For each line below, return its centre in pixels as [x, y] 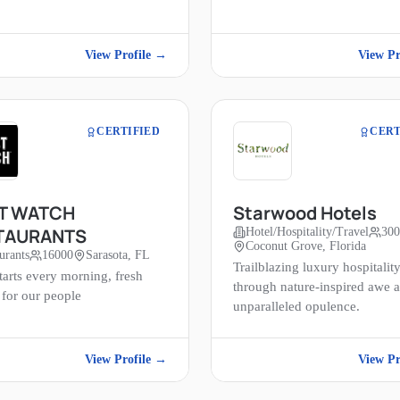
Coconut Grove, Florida [306, 246]
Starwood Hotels [305, 213]
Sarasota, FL [118, 255]
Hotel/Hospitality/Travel [307, 232]
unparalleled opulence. [296, 307]
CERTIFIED [128, 132]
